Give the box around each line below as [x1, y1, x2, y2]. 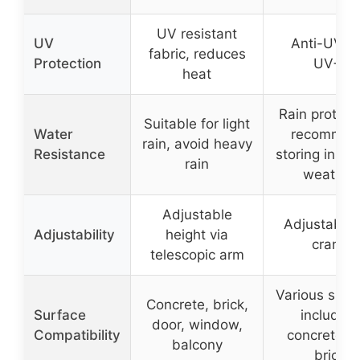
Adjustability [34, 227, 115, 243]
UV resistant [157, 26, 237, 43]
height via [166, 227, 228, 243]
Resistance [34, 146, 105, 163]
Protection [34, 55, 101, 72]
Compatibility [34, 327, 121, 344]
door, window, [151, 317, 243, 333]
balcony [171, 337, 223, 354]
